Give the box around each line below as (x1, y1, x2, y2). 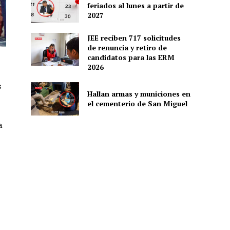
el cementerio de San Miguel (87, 99, 187, 109)
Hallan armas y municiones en (87, 89, 190, 99)
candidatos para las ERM (87, 52, 175, 62)
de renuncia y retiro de (87, 42, 167, 52)
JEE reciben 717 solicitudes (87, 32, 181, 43)
